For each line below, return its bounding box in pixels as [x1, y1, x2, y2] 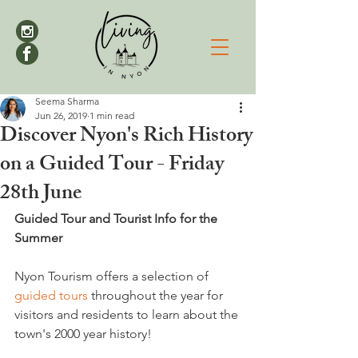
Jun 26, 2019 [35, 109, 87, 121]
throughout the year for [88, 288, 226, 303]
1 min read [89, 109, 134, 121]
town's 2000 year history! [14, 326, 152, 341]
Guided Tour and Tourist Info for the [14, 211, 221, 226]
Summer [14, 230, 62, 245]
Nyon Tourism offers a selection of [14, 268, 212, 284]
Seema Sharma [35, 95, 99, 107]
